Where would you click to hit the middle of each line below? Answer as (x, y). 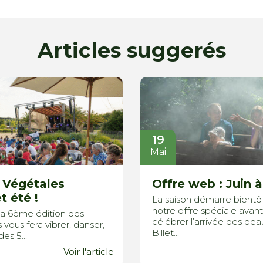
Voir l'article (89, 252)
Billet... (166, 233)
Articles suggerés (131, 50)
